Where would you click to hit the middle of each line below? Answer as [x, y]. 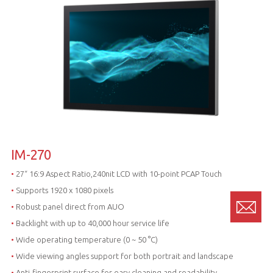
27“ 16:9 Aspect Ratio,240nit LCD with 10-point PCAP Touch [118, 173]
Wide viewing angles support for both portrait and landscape [123, 256]
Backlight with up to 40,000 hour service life [91, 223]
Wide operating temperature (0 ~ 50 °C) [86, 239]
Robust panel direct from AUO [69, 206]
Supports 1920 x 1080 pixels [63, 190]
